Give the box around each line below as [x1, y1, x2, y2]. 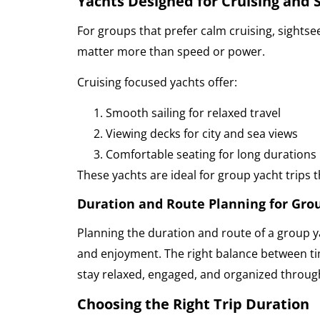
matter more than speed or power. [76, 43, 265, 59]
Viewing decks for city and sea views [105, 126, 298, 142]
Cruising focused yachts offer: [76, 74, 237, 90]
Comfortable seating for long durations [105, 146, 316, 163]
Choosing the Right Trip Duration [76, 294, 309, 314]
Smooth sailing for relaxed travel [105, 105, 281, 121]
